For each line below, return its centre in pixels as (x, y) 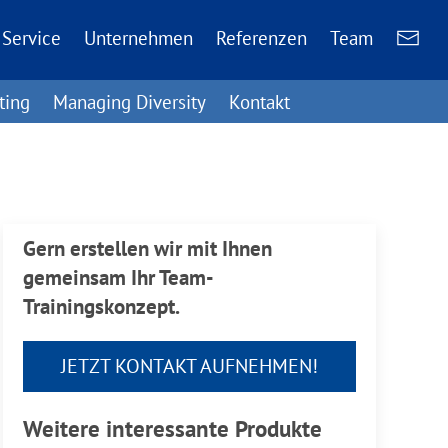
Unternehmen (139, 37)
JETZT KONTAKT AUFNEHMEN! (189, 366)
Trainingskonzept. (101, 307)
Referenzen (262, 37)
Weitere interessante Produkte (172, 428)
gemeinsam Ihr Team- (118, 278)
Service (32, 37)
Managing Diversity (129, 101)
